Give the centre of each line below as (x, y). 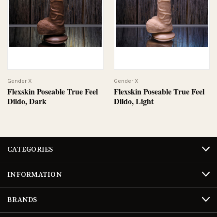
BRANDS (22, 199)
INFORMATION (35, 174)
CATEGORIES (30, 149)
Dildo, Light (133, 101)
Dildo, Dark (27, 101)
